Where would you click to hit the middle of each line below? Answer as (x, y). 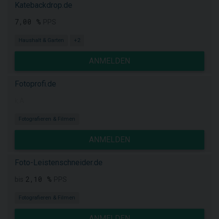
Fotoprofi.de (35, 84)
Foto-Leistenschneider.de (59, 163)
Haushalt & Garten (41, 40)
